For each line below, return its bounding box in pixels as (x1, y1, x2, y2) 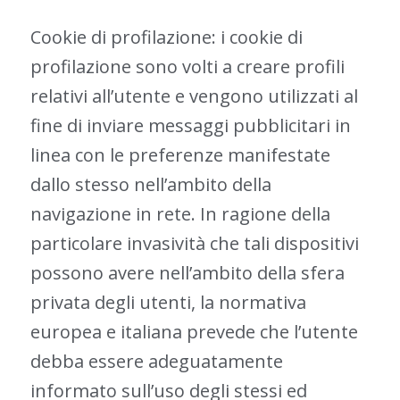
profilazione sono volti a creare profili (29, 54, 345, 79)
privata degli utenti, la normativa (29, 290, 306, 314)
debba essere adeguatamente (29, 349, 283, 373)
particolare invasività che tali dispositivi (29, 231, 359, 255)
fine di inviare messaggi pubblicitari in (29, 113, 351, 137)
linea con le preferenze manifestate (29, 143, 330, 167)
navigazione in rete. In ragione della (29, 202, 330, 226)
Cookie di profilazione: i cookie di (29, 25, 303, 49)
